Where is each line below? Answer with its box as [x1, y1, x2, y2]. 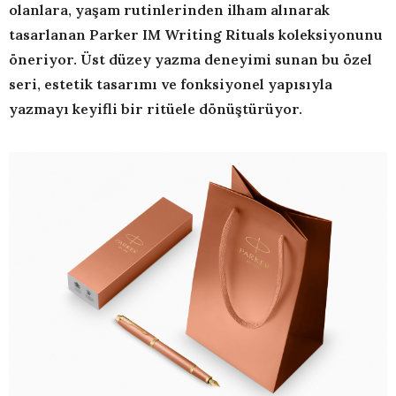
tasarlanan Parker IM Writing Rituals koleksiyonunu [9, 26, 383, 44]
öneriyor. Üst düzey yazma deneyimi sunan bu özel [9, 50, 372, 69]
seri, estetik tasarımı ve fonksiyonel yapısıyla [9, 75, 332, 94]
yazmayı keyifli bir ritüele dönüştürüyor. [9, 100, 302, 118]
